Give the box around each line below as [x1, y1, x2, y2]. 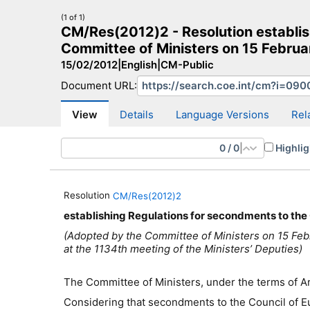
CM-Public [161, 58, 214, 71]
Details [120, 107, 154, 121]
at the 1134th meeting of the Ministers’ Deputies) [64, 242, 302, 256]
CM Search [69, 89, 127, 104]
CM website [136, 89, 199, 104]
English [121, 58, 157, 71]
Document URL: [61, 79, 137, 92]
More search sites [210, 89, 304, 104]
